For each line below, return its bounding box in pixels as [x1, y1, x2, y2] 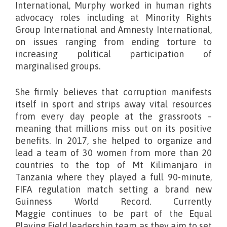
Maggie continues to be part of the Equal [15, 208, 212, 219]
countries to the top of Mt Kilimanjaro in [15, 160, 212, 171]
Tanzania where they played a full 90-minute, [15, 172, 212, 183]
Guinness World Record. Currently [15, 196, 212, 207]
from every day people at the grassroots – [15, 111, 212, 122]
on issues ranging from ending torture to [15, 36, 212, 48]
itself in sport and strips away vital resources [15, 99, 212, 110]
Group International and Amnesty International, [15, 24, 212, 35]
